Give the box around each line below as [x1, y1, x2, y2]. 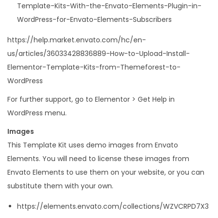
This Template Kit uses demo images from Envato [7, 140, 178, 150]
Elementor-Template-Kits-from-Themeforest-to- [7, 62, 181, 72]
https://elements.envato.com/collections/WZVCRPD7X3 [17, 201, 209, 211]
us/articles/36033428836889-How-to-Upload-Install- [7, 48, 190, 58]
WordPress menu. [7, 108, 67, 118]
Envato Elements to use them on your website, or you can [7, 167, 204, 177]
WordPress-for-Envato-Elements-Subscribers [17, 14, 172, 24]
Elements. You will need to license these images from [7, 153, 189, 163]
